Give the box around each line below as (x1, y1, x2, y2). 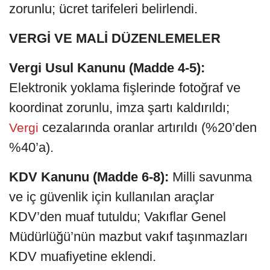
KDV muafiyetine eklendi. (9, 248, 156, 264)
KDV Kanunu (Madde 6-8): (9, 169, 172, 184)
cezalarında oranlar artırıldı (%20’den (42, 119, 257, 135)
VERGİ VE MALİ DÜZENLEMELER (9, 30, 221, 46)
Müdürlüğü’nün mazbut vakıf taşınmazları (9, 228, 248, 244)
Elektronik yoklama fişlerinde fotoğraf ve (9, 80, 240, 95)
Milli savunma (172, 169, 252, 184)
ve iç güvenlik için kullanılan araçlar (9, 189, 214, 204)
